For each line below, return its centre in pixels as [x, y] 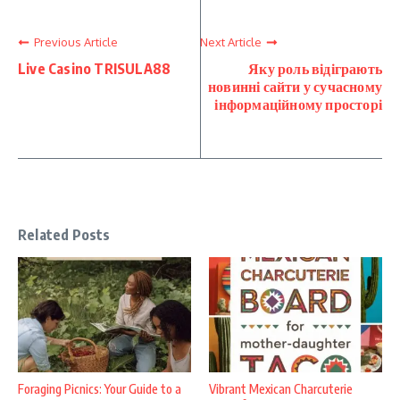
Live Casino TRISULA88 [95, 69]
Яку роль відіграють [315, 69]
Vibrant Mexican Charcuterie [281, 389]
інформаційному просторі [298, 104]
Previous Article [76, 42]
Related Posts [64, 235]
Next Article [231, 42]
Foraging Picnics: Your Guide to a [100, 389]
